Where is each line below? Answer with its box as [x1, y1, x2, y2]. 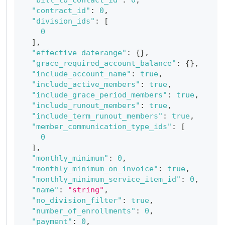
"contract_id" [31, 6, 90, 15]
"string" [67, 185, 104, 194]
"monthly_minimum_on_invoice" [31, 164, 158, 173]
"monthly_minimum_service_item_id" [31, 175, 181, 184]
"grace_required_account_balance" [31, 59, 176, 68]
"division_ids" [31, 17, 95, 26]
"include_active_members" [31, 80, 140, 89]
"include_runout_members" [31, 101, 140, 110]
